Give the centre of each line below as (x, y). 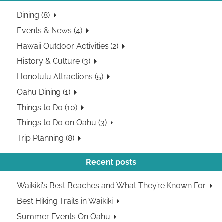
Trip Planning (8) (46, 138)
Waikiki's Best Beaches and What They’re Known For (111, 186)
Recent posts (111, 162)
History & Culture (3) (54, 61)
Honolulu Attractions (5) (60, 77)
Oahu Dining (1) (44, 92)
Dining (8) (33, 15)
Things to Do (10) (47, 108)
